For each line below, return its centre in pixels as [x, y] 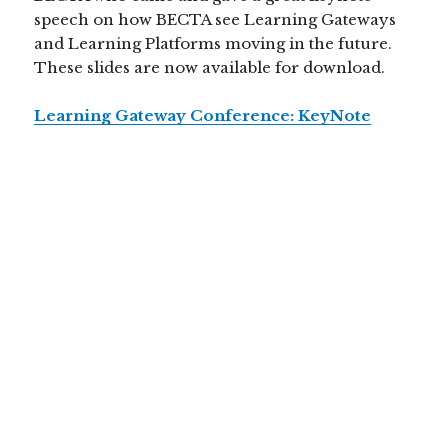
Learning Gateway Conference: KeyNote [203, 116]
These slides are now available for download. [210, 68]
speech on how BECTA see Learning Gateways [215, 20]
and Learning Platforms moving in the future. [215, 44]
